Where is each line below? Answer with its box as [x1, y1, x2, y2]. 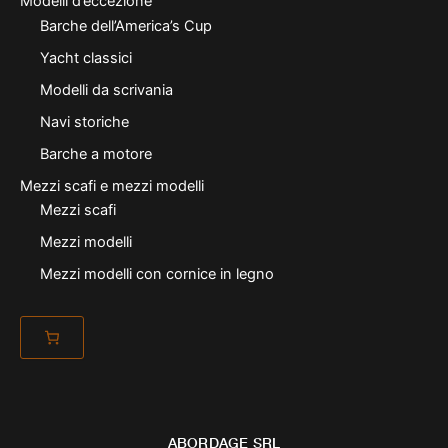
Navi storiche [39, 112, 129, 131]
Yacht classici [39, 49, 132, 67]
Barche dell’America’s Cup [39, 17, 212, 36]
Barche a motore [39, 144, 152, 163]
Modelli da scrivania [39, 80, 173, 99]
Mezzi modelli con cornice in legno [39, 265, 274, 284]
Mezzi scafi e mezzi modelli [19, 176, 204, 195]
